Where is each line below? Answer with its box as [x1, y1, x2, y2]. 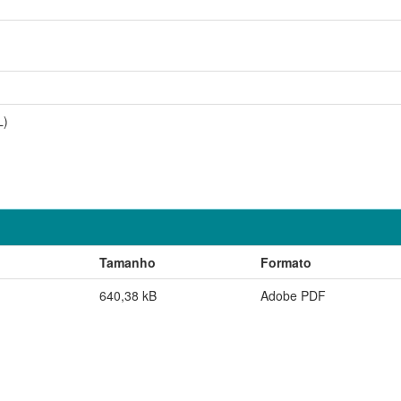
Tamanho [99, 252, 156, 271]
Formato [260, 252, 311, 271]
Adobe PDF [260, 286, 326, 304]
